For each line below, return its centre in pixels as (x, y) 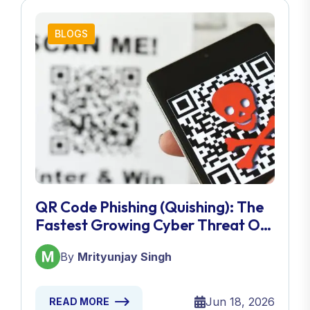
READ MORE (79, 302)
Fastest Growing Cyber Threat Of (151, 225)
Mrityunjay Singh (125, 257)
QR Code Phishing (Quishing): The (149, 207)
